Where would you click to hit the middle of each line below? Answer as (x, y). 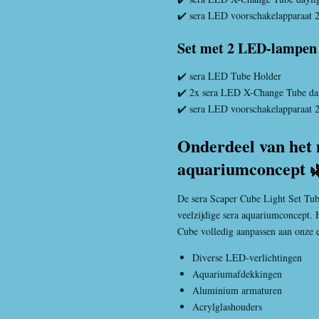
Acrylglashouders (227, 306)
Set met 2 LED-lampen (247, 48)
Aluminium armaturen (237, 290)
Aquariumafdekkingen (237, 273)
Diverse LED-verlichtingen (247, 257)
